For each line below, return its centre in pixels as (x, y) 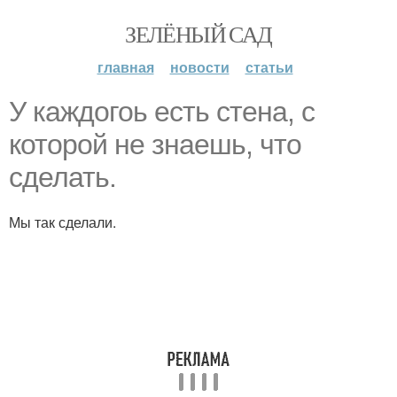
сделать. (62, 177)
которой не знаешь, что (155, 144)
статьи (269, 67)
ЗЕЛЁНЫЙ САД (198, 34)
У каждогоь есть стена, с (162, 112)
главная (125, 67)
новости (199, 67)
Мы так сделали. (62, 222)
